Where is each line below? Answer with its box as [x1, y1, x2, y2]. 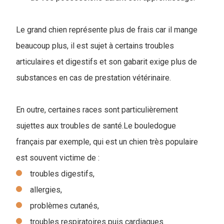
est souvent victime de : [16, 153, 99, 162]
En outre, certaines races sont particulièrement [16, 105, 178, 114]
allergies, [30, 185, 62, 194]
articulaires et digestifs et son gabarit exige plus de [16, 57, 197, 66]
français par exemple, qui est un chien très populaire [16, 137, 198, 146]
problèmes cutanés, [30, 201, 99, 210]
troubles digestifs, [30, 169, 94, 178]
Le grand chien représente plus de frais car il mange [16, 25, 197, 34]
